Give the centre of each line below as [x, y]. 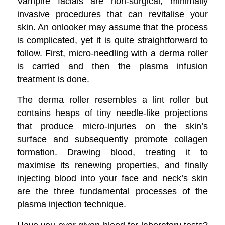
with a [143, 53]
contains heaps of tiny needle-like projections [113, 113]
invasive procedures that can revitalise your [113, 14]
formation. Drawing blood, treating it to [113, 152]
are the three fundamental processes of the [113, 191]
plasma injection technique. [71, 204]
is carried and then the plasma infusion [113, 66]
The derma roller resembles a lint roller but [113, 100]
